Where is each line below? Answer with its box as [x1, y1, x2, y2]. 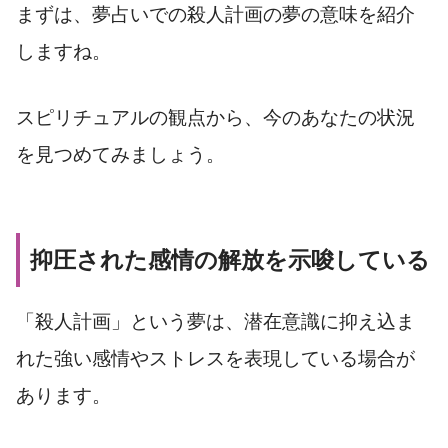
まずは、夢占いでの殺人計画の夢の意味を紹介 [16, 4, 415, 26]
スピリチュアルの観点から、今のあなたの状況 [16, 107, 415, 129]
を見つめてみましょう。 [16, 144, 225, 166]
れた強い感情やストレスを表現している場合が [16, 348, 415, 370]
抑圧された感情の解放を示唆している [30, 247, 430, 274]
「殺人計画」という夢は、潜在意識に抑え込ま [16, 311, 415, 333]
